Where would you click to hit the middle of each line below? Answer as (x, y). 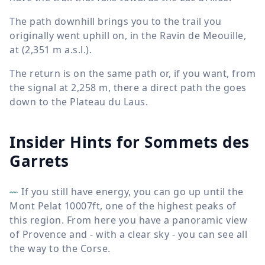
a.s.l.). (77, 50)
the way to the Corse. (60, 248)
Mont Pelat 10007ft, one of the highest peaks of (123, 206)
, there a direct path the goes (177, 88)
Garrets (39, 161)
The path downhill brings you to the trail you (116, 21)
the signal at (40, 88)
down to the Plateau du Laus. (79, 102)
